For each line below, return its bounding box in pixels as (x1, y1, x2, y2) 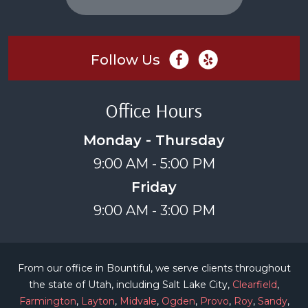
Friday (131, 179, 177, 196)
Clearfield (232, 278, 277, 291)
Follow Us (90, 52, 164, 69)
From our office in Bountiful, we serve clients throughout (17, 262, 291, 275)
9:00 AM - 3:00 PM (93, 202, 215, 219)
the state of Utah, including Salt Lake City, (29, 278, 232, 291)
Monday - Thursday (83, 132, 225, 149)
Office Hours (106, 98, 202, 123)
